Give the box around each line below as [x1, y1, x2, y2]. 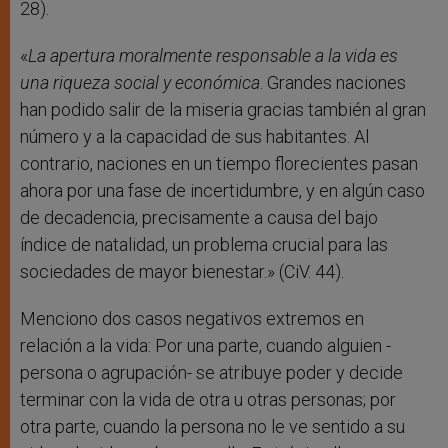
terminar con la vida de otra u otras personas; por [20, 389, 396, 411]
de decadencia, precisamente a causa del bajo [20, 207, 378, 229]
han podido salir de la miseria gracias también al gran [20, 99, 426, 121]
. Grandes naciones [260, 72, 406, 94]
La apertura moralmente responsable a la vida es [28, 45, 398, 67]
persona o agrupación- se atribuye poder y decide [20, 362, 403, 384]
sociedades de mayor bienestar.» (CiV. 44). [20, 261, 344, 283]
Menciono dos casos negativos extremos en [20, 308, 364, 330]
